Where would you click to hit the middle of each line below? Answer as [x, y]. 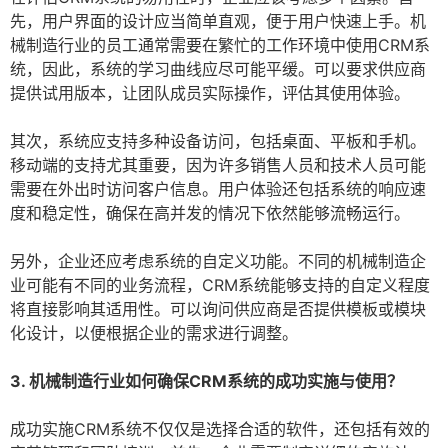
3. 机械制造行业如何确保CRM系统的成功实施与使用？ [206, 381]
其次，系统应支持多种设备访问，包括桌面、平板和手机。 [218, 141]
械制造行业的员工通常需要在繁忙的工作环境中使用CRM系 [220, 45]
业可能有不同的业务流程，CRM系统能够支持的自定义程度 [220, 285]
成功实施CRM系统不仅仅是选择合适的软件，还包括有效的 [220, 429]
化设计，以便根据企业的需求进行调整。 [154, 333]
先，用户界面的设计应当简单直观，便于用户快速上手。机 [218, 21]
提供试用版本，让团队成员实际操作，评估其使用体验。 [210, 93]
